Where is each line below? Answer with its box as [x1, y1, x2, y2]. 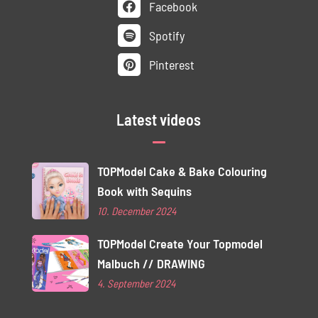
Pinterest [146, 55, 195, 72]
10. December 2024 [97, 204, 177, 218]
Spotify [146, 26, 185, 43]
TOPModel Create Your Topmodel [97, 235, 263, 252]
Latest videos [116, 109, 202, 130]
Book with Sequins [97, 182, 192, 199]
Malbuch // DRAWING [97, 255, 206, 272]
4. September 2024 [97, 276, 176, 290]
